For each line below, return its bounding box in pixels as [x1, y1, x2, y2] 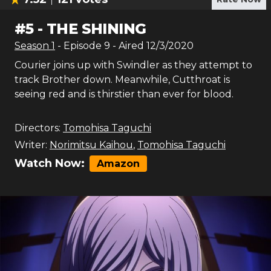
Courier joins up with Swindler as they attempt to [15, 59, 252, 71]
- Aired [110, 40, 144, 51]
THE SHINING [47, 20, 146, 38]
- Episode [57, 40, 104, 51]
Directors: [15, 122, 60, 134]
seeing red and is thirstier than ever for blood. [15, 88, 233, 100]
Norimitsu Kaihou [50, 139, 133, 151]
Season [15, 40, 51, 51]
